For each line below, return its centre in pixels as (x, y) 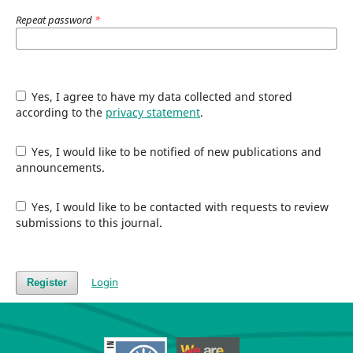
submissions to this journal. (89, 222)
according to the (60, 112)
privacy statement (152, 112)
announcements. (60, 167)
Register (46, 282)
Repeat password (55, 19)
